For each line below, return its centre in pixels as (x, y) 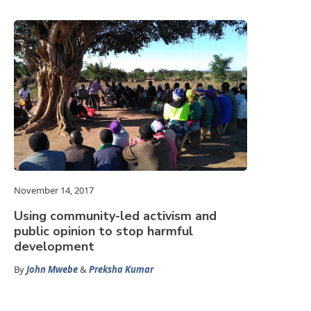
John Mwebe (52, 270)
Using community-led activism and (115, 216)
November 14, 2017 (54, 191)
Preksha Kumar (121, 270)
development (54, 247)
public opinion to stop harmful (103, 232)
